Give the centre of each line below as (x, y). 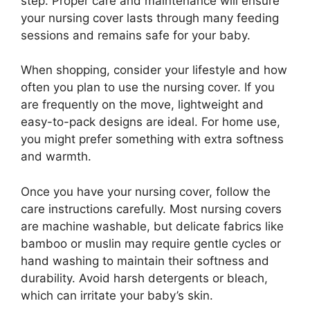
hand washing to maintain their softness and (145, 261)
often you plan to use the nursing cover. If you (148, 87)
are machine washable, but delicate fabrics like (152, 226)
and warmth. (56, 156)
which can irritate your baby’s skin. (117, 295)
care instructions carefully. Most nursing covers (151, 209)
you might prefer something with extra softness (152, 139)
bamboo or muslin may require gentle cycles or (151, 243)
